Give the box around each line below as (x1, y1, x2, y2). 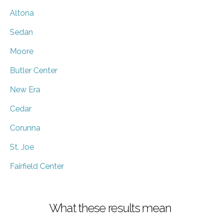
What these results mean (49, 200, 171, 215)
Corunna (10, 123, 40, 133)
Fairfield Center (10, 161, 64, 171)
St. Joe (10, 142, 34, 152)
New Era (10, 84, 40, 94)
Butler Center (10, 65, 57, 75)
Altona (10, 8, 34, 18)
